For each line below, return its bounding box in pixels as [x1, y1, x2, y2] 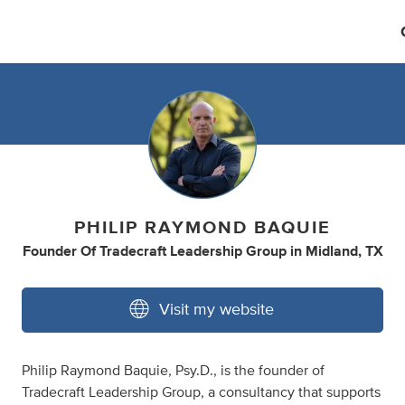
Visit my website [159, 302, 274, 318]
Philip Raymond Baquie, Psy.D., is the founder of [22, 363, 325, 378]
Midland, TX [305, 244, 383, 259]
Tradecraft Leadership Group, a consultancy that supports [22, 385, 381, 400]
